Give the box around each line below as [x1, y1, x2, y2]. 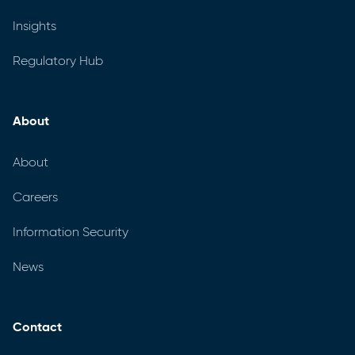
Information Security [13, 224, 128, 239]
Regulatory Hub [13, 53, 103, 68]
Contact [13, 319, 62, 335]
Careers [13, 189, 58, 204]
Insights [13, 18, 56, 33]
